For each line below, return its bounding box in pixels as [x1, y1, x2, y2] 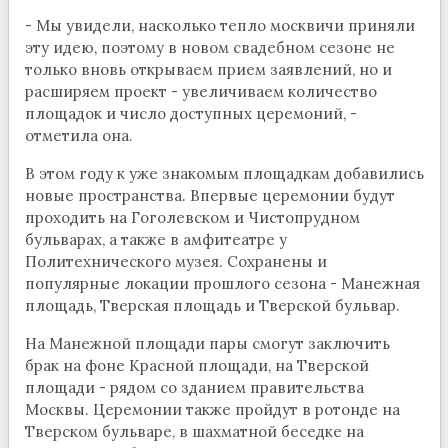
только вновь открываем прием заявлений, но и [24, 60, 392, 80]
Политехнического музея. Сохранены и [24, 252, 327, 272]
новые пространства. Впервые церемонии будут [24, 186, 395, 206]
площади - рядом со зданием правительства [24, 378, 364, 398]
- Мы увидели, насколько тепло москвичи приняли [24, 16, 415, 36]
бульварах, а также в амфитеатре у [24, 230, 287, 250]
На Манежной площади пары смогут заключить [24, 334, 390, 354]
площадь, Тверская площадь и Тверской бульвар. [24, 296, 400, 316]
